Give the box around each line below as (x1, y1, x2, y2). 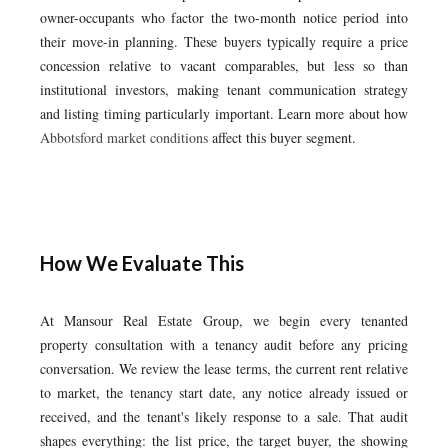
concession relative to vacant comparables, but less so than (40, 56, 408, 75)
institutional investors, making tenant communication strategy (40, 80, 408, 99)
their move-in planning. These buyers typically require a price (40, 32, 408, 51)
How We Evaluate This (40, 251, 244, 275)
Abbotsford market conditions (40, 128, 208, 147)
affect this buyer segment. (208, 128, 356, 147)
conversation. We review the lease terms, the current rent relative (40, 359, 408, 378)
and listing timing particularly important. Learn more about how (40, 104, 408, 123)
